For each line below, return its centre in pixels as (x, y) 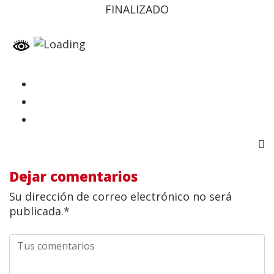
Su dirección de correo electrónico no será (120, 196)
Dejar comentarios (73, 176)
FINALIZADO (137, 9)
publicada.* (39, 211)
